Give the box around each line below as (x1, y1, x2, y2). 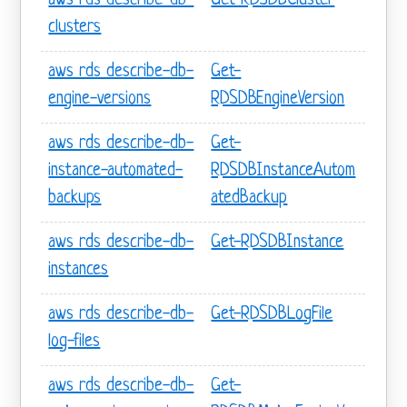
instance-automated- (48, 161, 184, 181)
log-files (48, 332, 101, 352)
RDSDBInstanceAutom (211, 161, 356, 181)
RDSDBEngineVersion (211, 89, 345, 109)
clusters (48, 17, 102, 37)
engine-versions (48, 89, 152, 109)
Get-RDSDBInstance (211, 233, 344, 253)
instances (48, 260, 109, 280)
